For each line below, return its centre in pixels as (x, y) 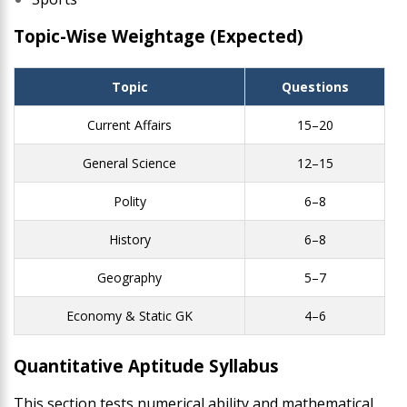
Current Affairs (129, 124)
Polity (129, 201)
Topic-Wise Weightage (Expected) (159, 35)
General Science (129, 163)
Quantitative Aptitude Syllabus (146, 365)
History (129, 239)
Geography (129, 277)
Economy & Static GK (129, 315)
